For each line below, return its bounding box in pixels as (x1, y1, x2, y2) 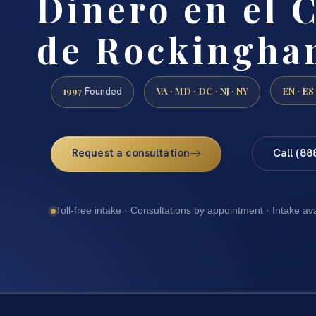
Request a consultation (71, 145, 190, 160)
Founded (82, 84, 122, 97)
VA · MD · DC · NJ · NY (156, 83, 248, 97)
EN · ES (282, 83, 314, 97)
